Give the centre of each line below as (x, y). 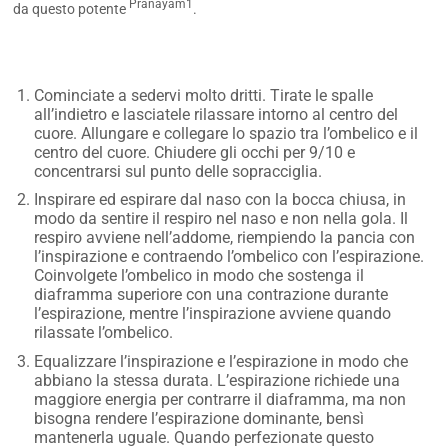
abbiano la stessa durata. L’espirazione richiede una (217, 380)
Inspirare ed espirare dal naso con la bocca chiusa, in (220, 200)
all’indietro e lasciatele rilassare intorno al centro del (216, 114)
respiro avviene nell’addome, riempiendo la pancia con (225, 238)
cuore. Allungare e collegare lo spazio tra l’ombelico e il (226, 133)
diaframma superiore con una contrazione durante (211, 295)
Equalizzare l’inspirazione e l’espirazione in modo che (221, 361)
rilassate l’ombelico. (104, 333)
